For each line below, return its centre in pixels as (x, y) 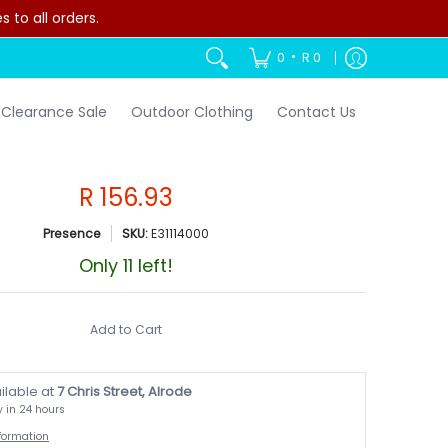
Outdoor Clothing (192, 112)
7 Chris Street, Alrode (125, 391)
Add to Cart (126, 330)
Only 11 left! (126, 265)
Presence (72, 233)
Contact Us (316, 112)
